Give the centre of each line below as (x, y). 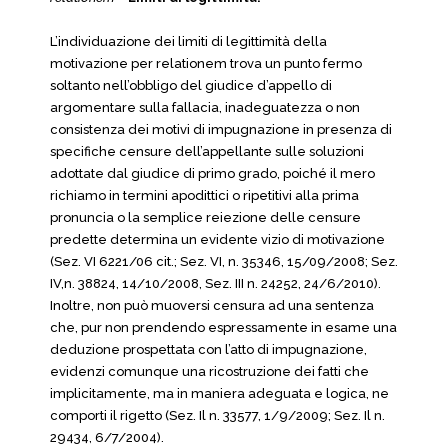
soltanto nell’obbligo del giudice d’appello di (191, 85)
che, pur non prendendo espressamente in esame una (223, 327)
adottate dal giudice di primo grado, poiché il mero (212, 173)
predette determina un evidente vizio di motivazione (217, 239)
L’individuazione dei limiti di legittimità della (188, 41)
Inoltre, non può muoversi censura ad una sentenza (212, 305)
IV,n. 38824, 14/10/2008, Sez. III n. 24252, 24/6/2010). (215, 283)
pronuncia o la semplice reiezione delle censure (205, 217)
